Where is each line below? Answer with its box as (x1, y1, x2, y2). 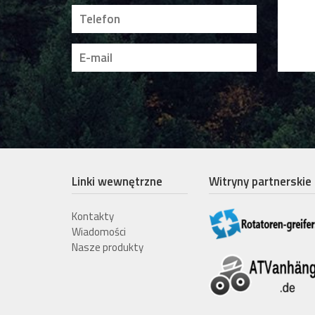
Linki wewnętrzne (72, 172, 162, 191)
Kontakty (72, 207, 114, 224)
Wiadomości (72, 223, 126, 240)
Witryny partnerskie (209, 172, 311, 191)
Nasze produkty (72, 238, 143, 255)
